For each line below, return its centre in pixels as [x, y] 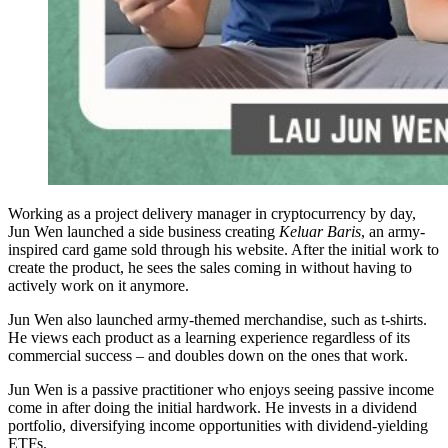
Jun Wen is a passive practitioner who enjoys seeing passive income [221, 389]
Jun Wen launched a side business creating [143, 231]
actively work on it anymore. [98, 285]
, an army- [393, 231]
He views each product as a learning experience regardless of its [209, 337]
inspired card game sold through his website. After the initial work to [223, 249]
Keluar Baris [320, 231]
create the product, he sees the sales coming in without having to [210, 267]
